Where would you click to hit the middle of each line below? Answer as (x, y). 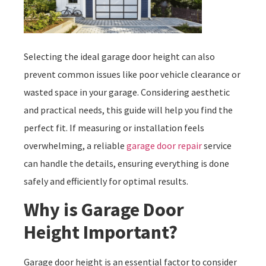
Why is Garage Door (104, 209)
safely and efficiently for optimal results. (106, 181)
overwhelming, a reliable (75, 145)
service (217, 145)
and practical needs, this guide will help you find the (128, 110)
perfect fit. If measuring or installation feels (114, 127)
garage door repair (164, 145)
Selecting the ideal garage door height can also (119, 56)
